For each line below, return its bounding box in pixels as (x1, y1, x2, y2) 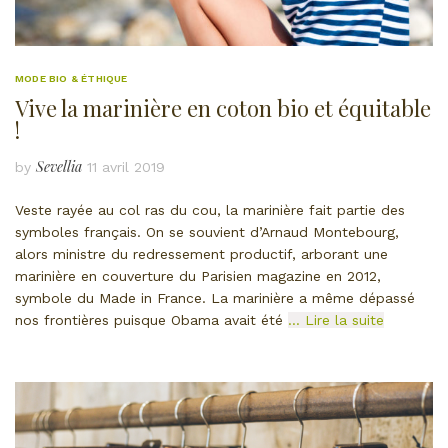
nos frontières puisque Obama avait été (15, 312, 288, 329)
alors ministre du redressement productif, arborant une (15, 246, 388, 263)
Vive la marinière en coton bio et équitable (15, 93, 431, 124)
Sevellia (36, 157, 82, 177)
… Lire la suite (288, 312, 384, 329)
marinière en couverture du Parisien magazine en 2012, (15, 268, 381, 285)
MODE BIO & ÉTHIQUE (15, 73, 128, 85)
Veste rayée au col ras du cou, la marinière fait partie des (15, 202, 405, 219)
